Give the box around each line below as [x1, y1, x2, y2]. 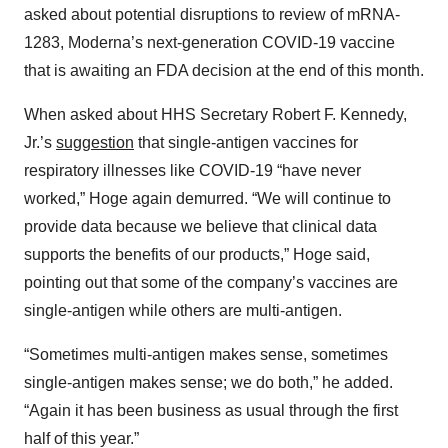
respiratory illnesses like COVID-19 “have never [24, 162, 361, 180]
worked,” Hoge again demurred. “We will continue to [24, 190, 391, 208]
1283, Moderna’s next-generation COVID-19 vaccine [24, 34, 395, 52]
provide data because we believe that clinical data [24, 218, 377, 236]
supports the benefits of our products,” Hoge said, [24, 246, 370, 264]
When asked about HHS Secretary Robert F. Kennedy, [24, 106, 407, 124]
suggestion [56, 134, 134, 152]
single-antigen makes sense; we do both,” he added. [24, 374, 393, 392]
